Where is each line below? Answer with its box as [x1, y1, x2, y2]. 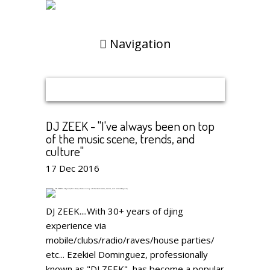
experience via [46, 219, 107, 231]
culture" [46, 143, 84, 159]
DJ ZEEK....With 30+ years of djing [46, 205, 184, 217]
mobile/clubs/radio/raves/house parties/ [46, 234, 215, 246]
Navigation [110, 36, 172, 52]
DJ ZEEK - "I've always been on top [46, 118, 215, 134]
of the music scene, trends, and [46, 130, 195, 146]
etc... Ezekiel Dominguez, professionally [46, 248, 209, 260]
